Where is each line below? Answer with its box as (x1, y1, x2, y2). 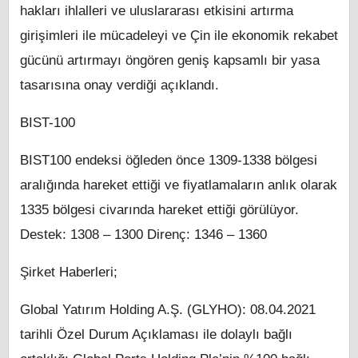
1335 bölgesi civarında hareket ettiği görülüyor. (20, 202, 299, 218)
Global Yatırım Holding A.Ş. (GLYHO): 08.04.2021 (20, 302, 316, 318)
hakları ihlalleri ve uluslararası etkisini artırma (20, 3, 293, 19)
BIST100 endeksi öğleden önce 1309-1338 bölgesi (20, 153, 317, 169)
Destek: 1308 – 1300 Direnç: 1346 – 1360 (20, 227, 267, 243)
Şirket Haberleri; (20, 265, 117, 280)
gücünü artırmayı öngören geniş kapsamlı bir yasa (20, 53, 320, 69)
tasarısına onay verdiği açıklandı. (20, 78, 219, 93)
